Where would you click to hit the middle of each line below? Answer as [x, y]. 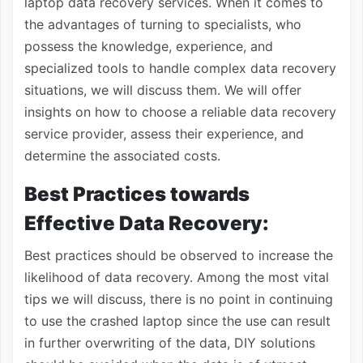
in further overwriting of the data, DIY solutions [170, 343]
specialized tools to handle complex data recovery [180, 68]
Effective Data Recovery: [147, 223]
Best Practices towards [137, 194]
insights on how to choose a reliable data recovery [180, 112]
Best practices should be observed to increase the [179, 255]
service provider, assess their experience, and [164, 134]
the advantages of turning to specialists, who [163, 24]
